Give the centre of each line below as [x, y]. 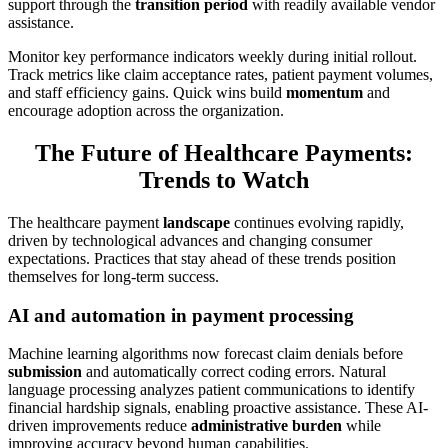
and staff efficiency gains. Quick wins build [147, 93]
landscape [196, 222]
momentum [324, 93]
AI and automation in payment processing [181, 315]
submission [45, 372]
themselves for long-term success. [113, 276]
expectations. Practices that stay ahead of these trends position [202, 258]
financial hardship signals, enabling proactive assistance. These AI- [218, 408]
